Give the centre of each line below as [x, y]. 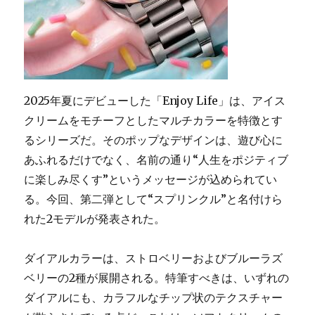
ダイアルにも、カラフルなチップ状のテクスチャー [154, 297]
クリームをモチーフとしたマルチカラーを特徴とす [154, 120]
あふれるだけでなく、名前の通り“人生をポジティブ [156, 159]
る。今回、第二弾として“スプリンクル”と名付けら [154, 199]
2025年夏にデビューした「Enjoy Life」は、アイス [155, 100]
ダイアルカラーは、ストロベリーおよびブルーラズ [154, 258]
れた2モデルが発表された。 [95, 218]
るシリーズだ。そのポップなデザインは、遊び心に [154, 140]
